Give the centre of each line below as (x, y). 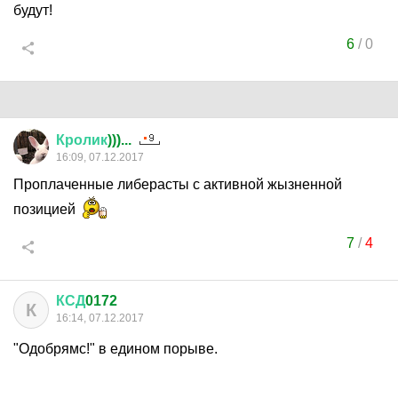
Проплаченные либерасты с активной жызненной (178, 184)
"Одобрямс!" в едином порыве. (115, 349)
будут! (33, 10)
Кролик (82, 140)
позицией (46, 209)
